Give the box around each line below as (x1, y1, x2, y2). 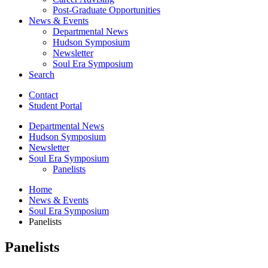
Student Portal (29, 100, 82, 111)
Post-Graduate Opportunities (53, 4, 160, 15)
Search (29, 69, 54, 80)
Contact (29, 89, 58, 100)
